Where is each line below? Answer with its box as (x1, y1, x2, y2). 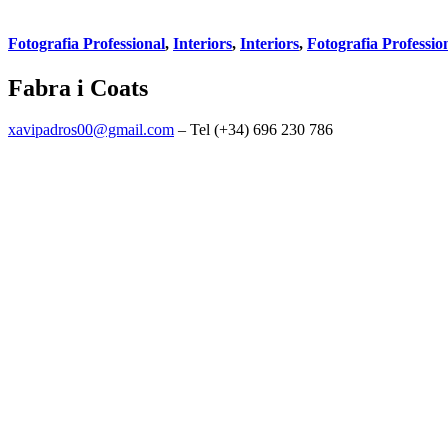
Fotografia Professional (8, 35, 165, 53)
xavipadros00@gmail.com (8, 121, 174, 139)
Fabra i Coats (8, 74, 148, 101)
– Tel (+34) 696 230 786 (174, 121, 333, 139)
